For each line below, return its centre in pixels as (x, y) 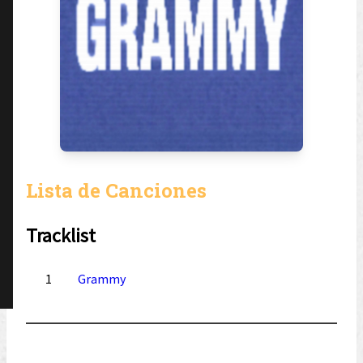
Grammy (102, 279)
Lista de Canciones (116, 190)
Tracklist (61, 235)
